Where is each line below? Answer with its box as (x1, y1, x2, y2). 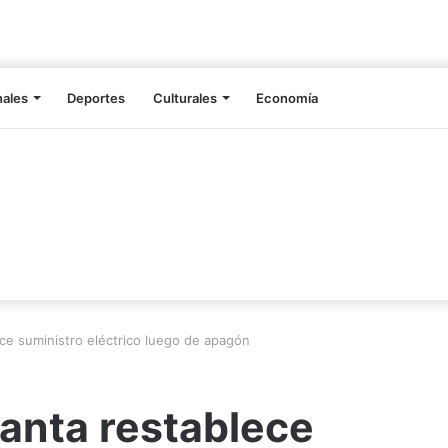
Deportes (67, 90, 125, 107)
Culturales (153, 90, 217, 107)
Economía (256, 90, 318, 107)
